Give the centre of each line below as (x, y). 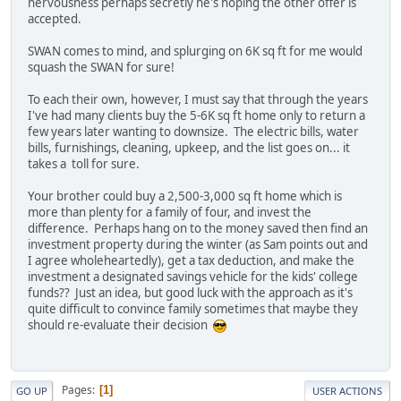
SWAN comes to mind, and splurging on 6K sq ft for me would (195, 51)
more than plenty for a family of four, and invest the (170, 213)
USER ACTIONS (347, 390)
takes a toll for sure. (85, 164)
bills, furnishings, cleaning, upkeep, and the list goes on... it (189, 148)
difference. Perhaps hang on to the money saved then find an (198, 229)
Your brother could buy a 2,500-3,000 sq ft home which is (185, 196)
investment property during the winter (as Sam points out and (198, 245)
